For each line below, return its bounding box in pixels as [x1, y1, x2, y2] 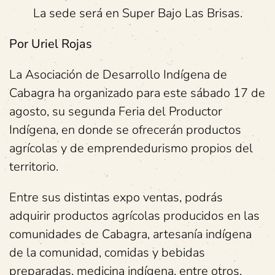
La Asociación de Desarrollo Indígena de [9, 66, 227, 83]
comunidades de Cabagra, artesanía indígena [9, 226, 252, 242]
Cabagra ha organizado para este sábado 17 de [9, 85, 265, 101]
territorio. [9, 158, 58, 175]
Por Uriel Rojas [9, 36, 92, 52]
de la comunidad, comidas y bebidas [9, 244, 205, 261]
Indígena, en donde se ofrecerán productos [9, 122, 241, 138]
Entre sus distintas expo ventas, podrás [9, 189, 223, 206]
